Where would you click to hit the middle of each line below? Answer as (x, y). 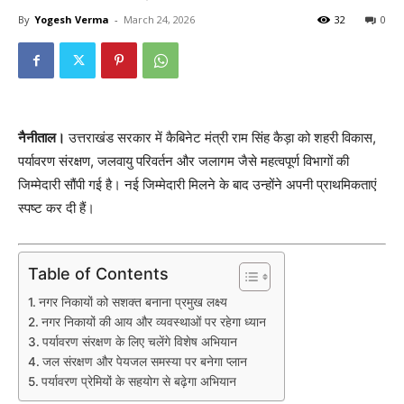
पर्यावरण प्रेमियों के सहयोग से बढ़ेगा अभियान (138, 382)
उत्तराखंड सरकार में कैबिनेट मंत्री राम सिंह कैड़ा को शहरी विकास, (220, 137)
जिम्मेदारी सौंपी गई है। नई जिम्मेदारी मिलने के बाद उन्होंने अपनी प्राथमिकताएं (197, 184)
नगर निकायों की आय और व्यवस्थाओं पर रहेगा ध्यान (153, 322)
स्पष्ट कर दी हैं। (56, 207)
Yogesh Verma (72, 19)
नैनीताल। (41, 137)
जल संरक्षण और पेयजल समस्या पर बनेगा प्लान (144, 362)
